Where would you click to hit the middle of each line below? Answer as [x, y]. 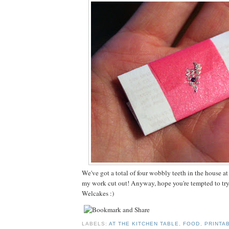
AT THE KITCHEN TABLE [144, 224]
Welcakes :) [98, 193]
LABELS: [96, 224]
